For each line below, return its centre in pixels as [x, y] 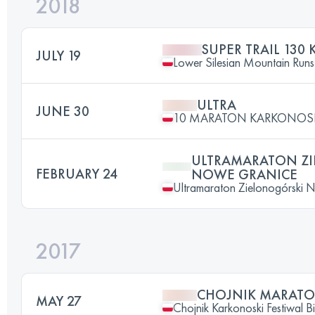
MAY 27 [59, 301]
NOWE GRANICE [244, 174]
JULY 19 [58, 55]
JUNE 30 [63, 111]
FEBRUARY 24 [77, 173]
